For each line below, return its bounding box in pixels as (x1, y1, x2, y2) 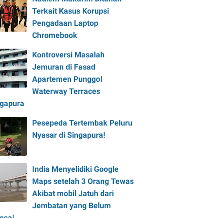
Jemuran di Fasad (32, 62, 95, 72)
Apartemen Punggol (32, 74, 102, 84)
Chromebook (32, 31, 77, 40)
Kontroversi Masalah (32, 50, 105, 59)
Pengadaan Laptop (32, 18, 98, 28)
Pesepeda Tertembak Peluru (32, 118, 132, 127)
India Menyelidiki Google (32, 164, 119, 174)
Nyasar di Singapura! (32, 130, 105, 140)
